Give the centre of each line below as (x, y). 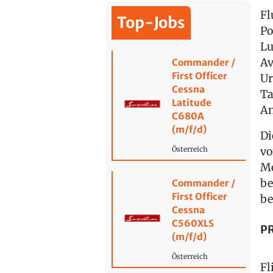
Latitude (191, 103)
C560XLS (193, 224)
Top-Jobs (151, 23)
